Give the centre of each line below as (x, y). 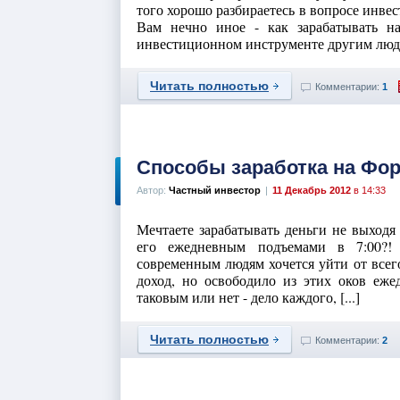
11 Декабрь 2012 (312, 190)
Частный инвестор (215, 190)
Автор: (153, 190)
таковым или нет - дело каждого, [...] (248, 297)
